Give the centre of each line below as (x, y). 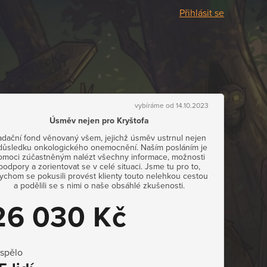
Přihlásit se (202, 13)
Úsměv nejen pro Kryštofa (99, 121)
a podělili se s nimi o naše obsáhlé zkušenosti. (99, 186)
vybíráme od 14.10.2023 (172, 105)
